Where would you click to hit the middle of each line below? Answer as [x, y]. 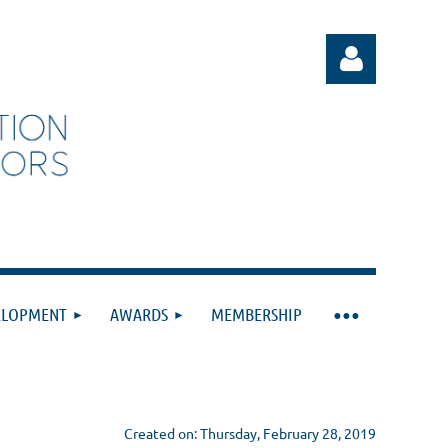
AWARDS [139, 314]
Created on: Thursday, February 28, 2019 [250, 433]
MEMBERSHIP [256, 314]
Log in [351, 233]
